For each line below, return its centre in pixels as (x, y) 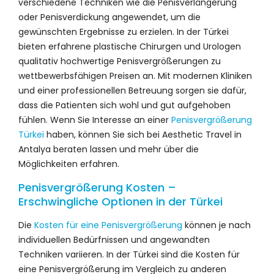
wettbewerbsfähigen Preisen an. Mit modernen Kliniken (135, 76)
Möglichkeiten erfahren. (69, 164)
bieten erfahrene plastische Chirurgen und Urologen (130, 46)
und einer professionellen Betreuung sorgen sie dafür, (132, 90)
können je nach (217, 225)
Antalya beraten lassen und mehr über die (109, 149)
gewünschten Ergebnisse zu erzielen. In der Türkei (124, 31)
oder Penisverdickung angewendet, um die (109, 17)
